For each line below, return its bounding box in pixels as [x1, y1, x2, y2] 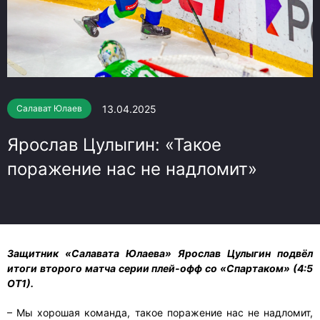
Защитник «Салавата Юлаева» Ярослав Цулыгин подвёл [7, 247, 313, 260]
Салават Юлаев [16, 103, 82, 114]
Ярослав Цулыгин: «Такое [7, 134, 221, 156]
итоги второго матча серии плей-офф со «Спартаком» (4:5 [7, 262, 313, 275]
